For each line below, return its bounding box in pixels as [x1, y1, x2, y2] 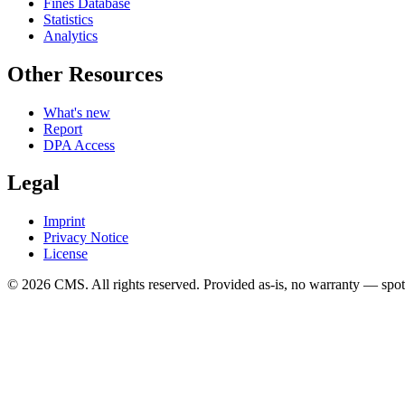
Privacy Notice [43, 230, 128, 246]
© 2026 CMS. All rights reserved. [7, 277, 200, 293]
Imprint [43, 213, 85, 230]
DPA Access [43, 137, 115, 153]
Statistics [43, 11, 93, 27]
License [43, 246, 88, 262]
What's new [43, 104, 110, 120]
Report [43, 120, 82, 137]
